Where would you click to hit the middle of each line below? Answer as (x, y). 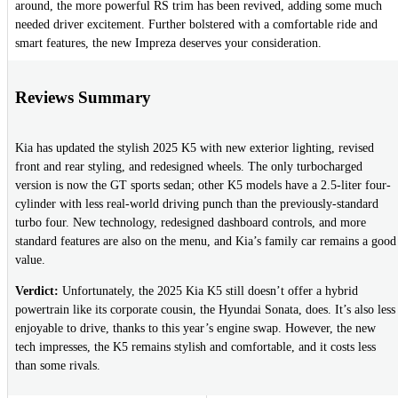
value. (30, 260)
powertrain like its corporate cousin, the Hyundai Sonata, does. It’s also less (205, 310)
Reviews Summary (83, 97)
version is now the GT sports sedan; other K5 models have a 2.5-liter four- (203, 186)
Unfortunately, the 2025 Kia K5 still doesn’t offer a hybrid (208, 291)
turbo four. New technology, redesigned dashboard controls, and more (191, 223)
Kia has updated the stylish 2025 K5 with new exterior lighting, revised (195, 148)
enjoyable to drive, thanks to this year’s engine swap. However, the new (195, 329)
